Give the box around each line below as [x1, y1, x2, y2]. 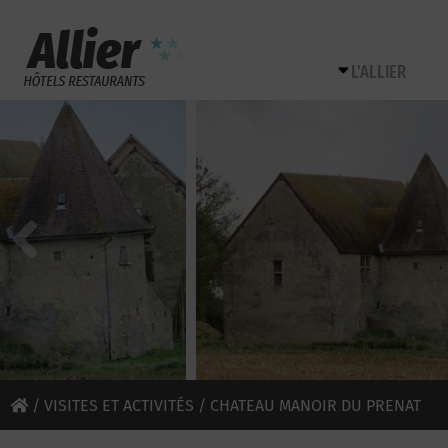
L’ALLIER [351, 61, 406, 83]
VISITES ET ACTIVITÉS [44, 396, 194, 415]
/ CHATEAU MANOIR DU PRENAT [194, 396, 421, 415]
